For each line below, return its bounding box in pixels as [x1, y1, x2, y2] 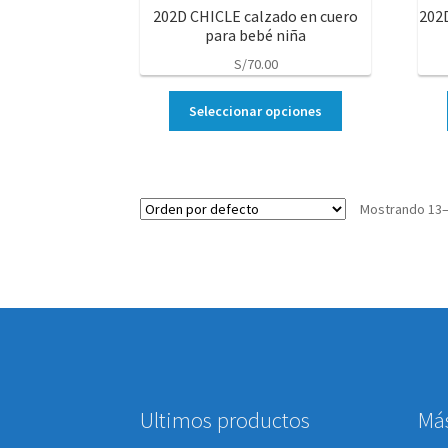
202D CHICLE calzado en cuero [153, 5, 359, 26]
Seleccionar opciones [189, 101, 323, 120]
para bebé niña [205, 24, 307, 45]
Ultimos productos [140, 405, 311, 434]
